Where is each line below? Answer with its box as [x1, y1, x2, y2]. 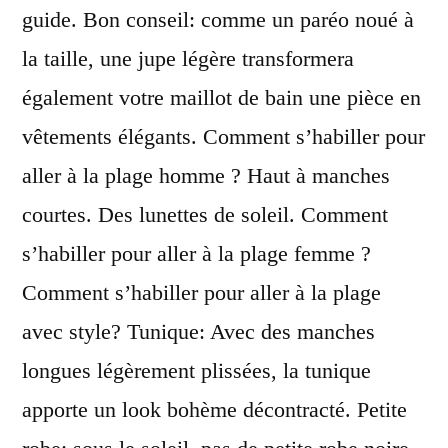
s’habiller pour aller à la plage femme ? [22, 240, 371, 266]
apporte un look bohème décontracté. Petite [22, 396, 407, 422]
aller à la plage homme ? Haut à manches [22, 162, 390, 188]
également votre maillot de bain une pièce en [22, 84, 421, 110]
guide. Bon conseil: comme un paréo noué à [22, 6, 414, 32]
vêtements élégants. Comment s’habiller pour [22, 123, 425, 149]
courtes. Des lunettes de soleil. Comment [22, 201, 388, 227]
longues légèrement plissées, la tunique [22, 357, 371, 383]
